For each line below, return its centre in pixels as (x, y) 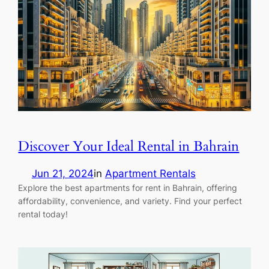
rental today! (43, 214)
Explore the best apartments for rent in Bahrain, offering (128, 187)
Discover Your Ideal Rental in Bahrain (129, 146)
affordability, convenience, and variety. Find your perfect (130, 201)
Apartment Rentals (150, 173)
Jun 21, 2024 (62, 173)
